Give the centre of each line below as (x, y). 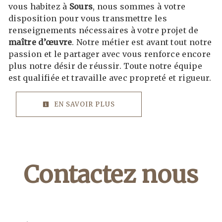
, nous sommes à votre (139, 6)
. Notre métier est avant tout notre (142, 42)
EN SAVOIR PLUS (83, 104)
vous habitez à (39, 6)
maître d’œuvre (40, 42)
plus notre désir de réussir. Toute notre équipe (106, 66)
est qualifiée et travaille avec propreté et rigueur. (110, 78)
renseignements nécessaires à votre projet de (104, 30)
